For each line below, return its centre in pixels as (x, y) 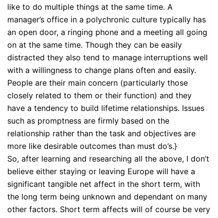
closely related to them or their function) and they (100, 96)
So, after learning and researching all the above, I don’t (108, 159)
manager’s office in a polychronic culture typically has (107, 20)
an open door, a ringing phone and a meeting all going (107, 32)
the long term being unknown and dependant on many (107, 197)
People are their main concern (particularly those (98, 83)
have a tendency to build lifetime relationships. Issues (106, 108)
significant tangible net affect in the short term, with (104, 184)
